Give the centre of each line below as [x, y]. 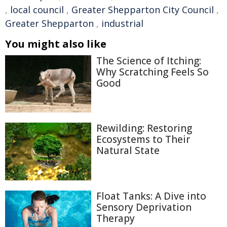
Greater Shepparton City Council [143, 9]
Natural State [128, 151]
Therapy [116, 218]
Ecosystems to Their [143, 140]
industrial [122, 23]
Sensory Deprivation [144, 207]
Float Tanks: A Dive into [151, 196]
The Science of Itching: [149, 61]
